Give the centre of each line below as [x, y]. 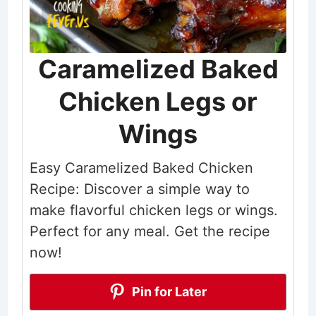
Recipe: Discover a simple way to [139, 189]
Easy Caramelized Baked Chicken [141, 168]
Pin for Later [168, 291]
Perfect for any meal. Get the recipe [150, 231]
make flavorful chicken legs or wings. [153, 210]
